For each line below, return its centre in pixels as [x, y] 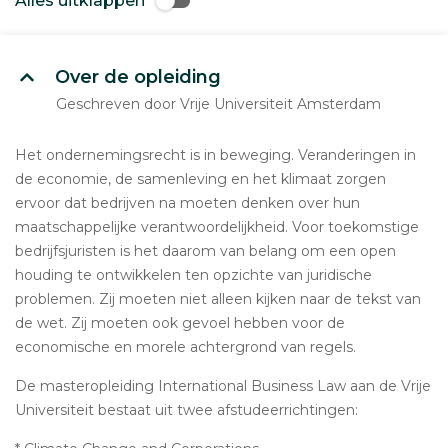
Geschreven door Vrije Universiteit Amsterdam [218, 104]
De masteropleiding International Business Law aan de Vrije [223, 386]
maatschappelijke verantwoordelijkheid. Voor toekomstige [217, 227]
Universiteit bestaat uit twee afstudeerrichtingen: [186, 410]
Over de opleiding [138, 77]
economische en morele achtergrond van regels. [185, 347]
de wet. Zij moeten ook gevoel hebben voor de [180, 323]
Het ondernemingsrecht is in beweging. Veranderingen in [215, 155]
